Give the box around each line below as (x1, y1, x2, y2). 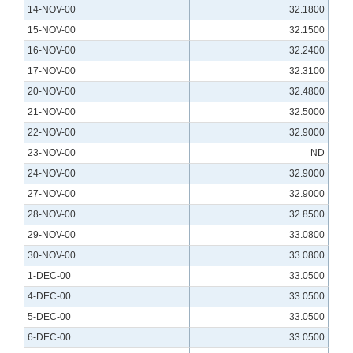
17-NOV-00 (28, 65, 76, 77)
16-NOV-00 (28, 45, 76, 57)
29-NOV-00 (28, 229, 76, 241)
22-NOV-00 (28, 127, 76, 139)
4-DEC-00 (28, 291, 71, 303)
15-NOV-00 (28, 24, 76, 36)
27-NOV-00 (28, 188, 76, 200)
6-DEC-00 (28, 332, 71, 344)
